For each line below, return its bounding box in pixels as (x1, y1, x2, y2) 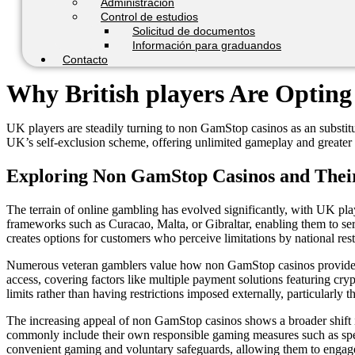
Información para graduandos (132, 38, 281, 52)
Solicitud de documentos (132, 24, 255, 37)
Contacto (63, 52, 108, 66)
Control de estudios (101, 10, 198, 23)
